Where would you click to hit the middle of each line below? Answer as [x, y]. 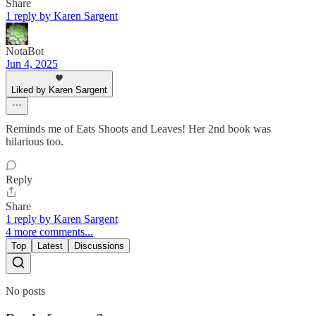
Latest [50, 246]
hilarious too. [35, 142]
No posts [25, 291]
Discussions [99, 246]
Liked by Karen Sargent [59, 90]
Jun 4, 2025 [32, 64]
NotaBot [25, 51]
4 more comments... [49, 232]
